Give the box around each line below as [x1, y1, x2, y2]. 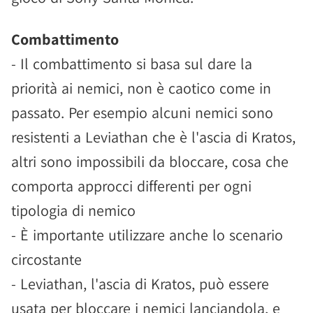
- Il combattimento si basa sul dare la [11, 54, 252, 73]
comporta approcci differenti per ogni [11, 176, 252, 196]
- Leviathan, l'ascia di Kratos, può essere [11, 274, 269, 293]
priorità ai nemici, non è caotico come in [11, 78, 271, 98]
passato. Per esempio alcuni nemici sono [11, 103, 273, 122]
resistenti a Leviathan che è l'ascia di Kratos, [11, 127, 296, 147]
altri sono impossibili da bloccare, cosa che [11, 152, 289, 171]
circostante [11, 249, 82, 269]
